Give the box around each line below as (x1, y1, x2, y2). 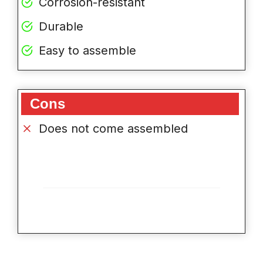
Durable (39, 19, 83, 34)
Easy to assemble (39, 43, 136, 58)
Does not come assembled (39, 122, 188, 136)
